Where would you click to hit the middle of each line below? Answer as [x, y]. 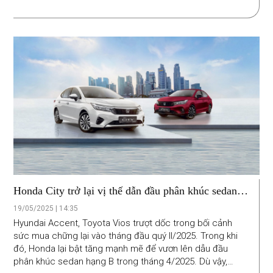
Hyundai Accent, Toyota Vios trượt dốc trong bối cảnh [123, 223]
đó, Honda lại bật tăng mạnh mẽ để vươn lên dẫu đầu [121, 248]
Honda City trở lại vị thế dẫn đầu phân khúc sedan [126, 190]
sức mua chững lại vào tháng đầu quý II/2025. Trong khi [126, 236]
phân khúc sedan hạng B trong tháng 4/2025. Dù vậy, [121, 261]
